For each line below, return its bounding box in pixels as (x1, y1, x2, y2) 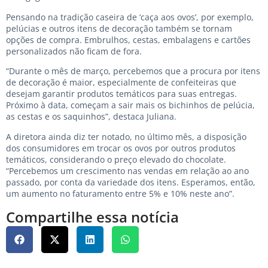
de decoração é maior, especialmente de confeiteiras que (6, 77, 236, 89)
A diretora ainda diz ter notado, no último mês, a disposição (6, 130, 246, 142)
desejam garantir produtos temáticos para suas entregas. (6, 88, 237, 100)
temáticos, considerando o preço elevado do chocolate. (6, 153, 226, 165)
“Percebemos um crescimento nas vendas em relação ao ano (6, 165, 249, 176)
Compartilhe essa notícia (6, 206, 179, 227)
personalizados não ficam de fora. (6, 45, 142, 57)
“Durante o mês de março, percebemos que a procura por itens (6, 65, 260, 77)
